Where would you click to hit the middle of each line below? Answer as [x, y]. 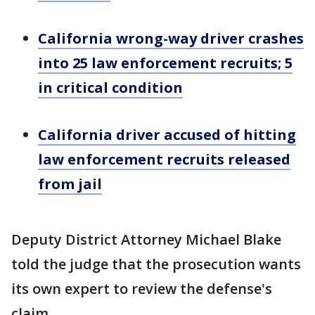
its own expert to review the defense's [142, 289]
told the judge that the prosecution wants [156, 264]
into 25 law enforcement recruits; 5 [165, 63]
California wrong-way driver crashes [171, 38]
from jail [70, 184]
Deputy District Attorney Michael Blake [146, 239]
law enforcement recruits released [164, 159]
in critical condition [110, 88]
